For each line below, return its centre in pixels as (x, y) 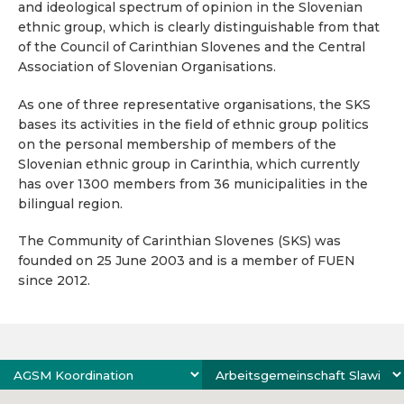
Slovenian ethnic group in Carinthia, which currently (189, 164)
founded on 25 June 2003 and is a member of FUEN (187, 261)
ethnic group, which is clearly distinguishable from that (199, 28)
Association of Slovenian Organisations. (147, 67)
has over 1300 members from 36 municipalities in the (193, 184)
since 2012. (54, 281)
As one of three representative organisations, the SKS (194, 104)
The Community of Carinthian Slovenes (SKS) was (179, 241)
